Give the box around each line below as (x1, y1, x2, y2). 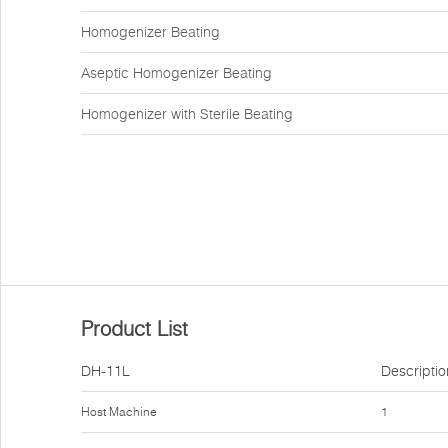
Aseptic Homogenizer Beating (81, 64, 272, 82)
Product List (81, 316, 188, 341)
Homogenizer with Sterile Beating (81, 105, 293, 123)
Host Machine (81, 404, 157, 419)
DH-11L (81, 362, 130, 380)
